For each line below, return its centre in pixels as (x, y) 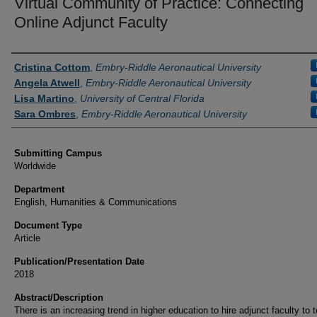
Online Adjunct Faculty (91, 22)
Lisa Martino (44, 98)
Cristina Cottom (52, 67)
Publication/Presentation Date (79, 261)
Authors (34, 66)
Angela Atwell (47, 83)
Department (39, 189)
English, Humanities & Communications (96, 202)
